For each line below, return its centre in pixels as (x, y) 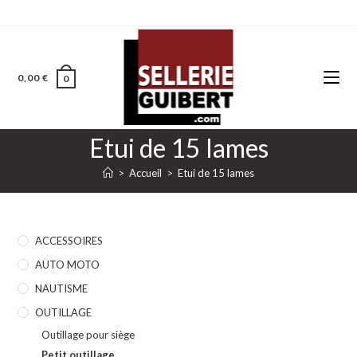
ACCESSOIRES (69, 241)
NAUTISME (62, 288)
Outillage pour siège (88, 335)
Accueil (145, 173)
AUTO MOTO (68, 265)
